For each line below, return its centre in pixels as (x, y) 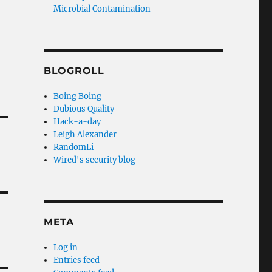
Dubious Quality (84, 109)
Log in (66, 247)
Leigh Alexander (85, 134)
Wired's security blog (95, 160)
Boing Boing (78, 96)
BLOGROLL (74, 71)
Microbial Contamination (102, 9)
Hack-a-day (77, 122)
